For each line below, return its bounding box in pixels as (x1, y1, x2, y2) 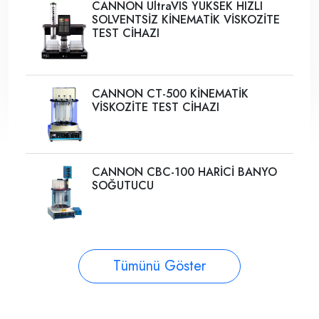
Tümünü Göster (113, 255, 206, 276)
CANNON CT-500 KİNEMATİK (92, 85, 249, 102)
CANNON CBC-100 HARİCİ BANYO (92, 164, 278, 181)
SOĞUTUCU (92, 177, 155, 194)
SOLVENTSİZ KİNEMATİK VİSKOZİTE (92, 11, 281, 28)
